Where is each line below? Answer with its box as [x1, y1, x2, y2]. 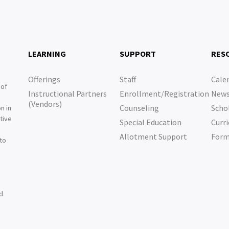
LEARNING [28, 49, 66, 59]
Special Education [119, 117, 181, 127]
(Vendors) [28, 99, 62, 109]
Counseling [119, 103, 159, 113]
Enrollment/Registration [119, 88, 209, 99]
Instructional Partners [28, 88, 107, 99]
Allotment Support [119, 131, 187, 142]
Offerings [28, 74, 60, 84]
